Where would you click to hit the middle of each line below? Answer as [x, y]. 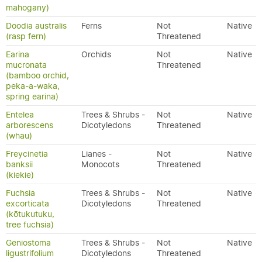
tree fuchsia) [30, 225]
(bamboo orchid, [37, 75]
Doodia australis [36, 26]
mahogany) [27, 8]
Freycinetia [27, 154]
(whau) [19, 136]
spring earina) [32, 96]
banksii [19, 164]
